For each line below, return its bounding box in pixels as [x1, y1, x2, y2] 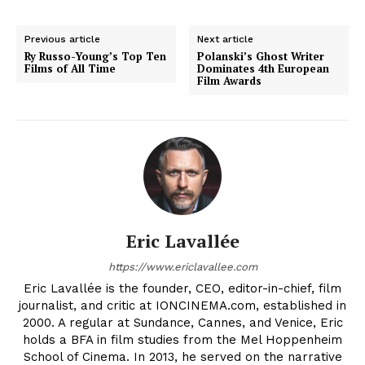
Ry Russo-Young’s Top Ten [24, 49, 166, 64]
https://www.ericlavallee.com [108, 261, 257, 274]
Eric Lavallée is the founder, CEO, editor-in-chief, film [24, 281, 341, 297]
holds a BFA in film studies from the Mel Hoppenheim [23, 332, 342, 348]
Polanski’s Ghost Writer [197, 49, 325, 64]
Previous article [24, 33, 100, 46]
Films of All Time [24, 61, 116, 77]
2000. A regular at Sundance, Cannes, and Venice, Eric [22, 315, 343, 331]
